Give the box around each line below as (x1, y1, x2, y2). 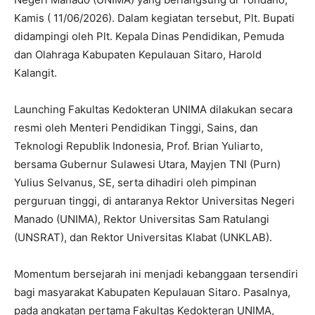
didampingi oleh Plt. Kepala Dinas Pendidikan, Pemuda (14, 29, 284, 43)
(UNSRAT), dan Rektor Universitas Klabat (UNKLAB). (14, 230, 272, 244)
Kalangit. (14, 65, 57, 79)
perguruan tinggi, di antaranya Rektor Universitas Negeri (14, 193, 295, 207)
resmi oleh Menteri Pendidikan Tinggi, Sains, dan (14, 120, 258, 134)
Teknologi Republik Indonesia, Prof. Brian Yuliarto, (14, 139, 263, 153)
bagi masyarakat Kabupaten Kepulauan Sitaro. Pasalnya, (14, 285, 290, 299)
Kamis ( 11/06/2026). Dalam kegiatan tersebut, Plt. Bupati (14, 11, 295, 25)
